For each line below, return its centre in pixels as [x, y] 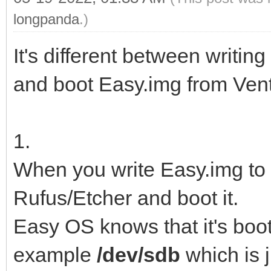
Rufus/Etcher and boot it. [126, 198]
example [55, 254]
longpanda [46, 19]
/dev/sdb [139, 254]
